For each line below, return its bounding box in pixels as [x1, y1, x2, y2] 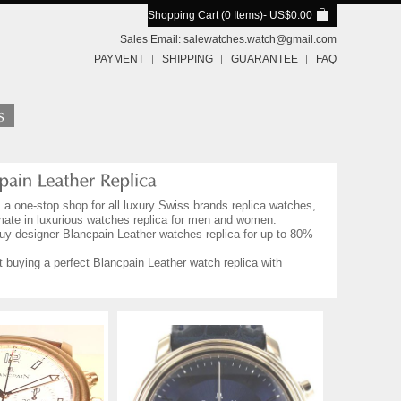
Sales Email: [120, 33, 183, 46]
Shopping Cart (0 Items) [148, 9, 263, 21]
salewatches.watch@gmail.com [183, 33, 337, 46]
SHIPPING [162, 53, 213, 65]
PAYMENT [94, 53, 144, 65]
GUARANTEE [231, 53, 298, 65]
